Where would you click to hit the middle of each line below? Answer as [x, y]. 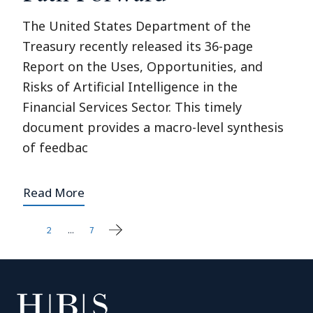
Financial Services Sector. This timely [132, 107]
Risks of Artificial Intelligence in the [130, 87]
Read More [54, 192]
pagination [80, 276]
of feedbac [56, 147]
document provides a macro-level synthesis [153, 127]
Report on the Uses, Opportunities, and [143, 66]
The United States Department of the [137, 26]
